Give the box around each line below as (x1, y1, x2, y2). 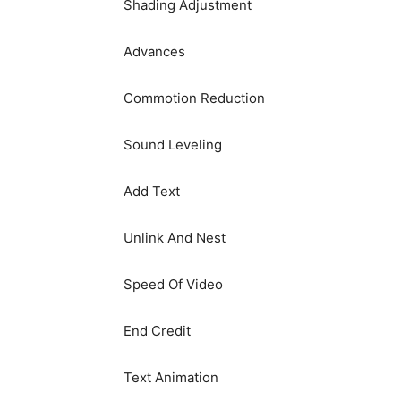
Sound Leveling (124, 135, 222, 153)
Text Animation (124, 368, 218, 386)
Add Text (124, 182, 180, 200)
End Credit (124, 321, 191, 339)
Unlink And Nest (124, 228, 226, 246)
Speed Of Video (124, 275, 223, 293)
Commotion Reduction (124, 89, 265, 107)
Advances (124, 42, 185, 60)
